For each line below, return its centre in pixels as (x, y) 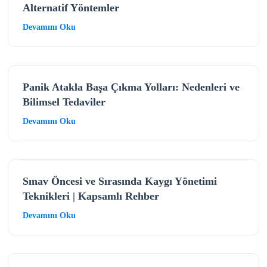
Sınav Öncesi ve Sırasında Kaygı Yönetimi (119, 181)
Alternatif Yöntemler (71, 7)
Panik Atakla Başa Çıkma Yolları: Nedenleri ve (131, 87)
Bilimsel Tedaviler (64, 102)
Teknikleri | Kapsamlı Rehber (91, 196)
